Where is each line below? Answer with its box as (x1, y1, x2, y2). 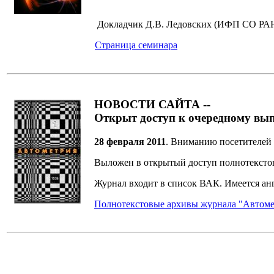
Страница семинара (95, 40, 177, 51)
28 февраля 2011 (94, 136, 166, 147)
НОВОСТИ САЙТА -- (94, 98, 210, 111)
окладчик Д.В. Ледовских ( (104, 19, 217, 30)
